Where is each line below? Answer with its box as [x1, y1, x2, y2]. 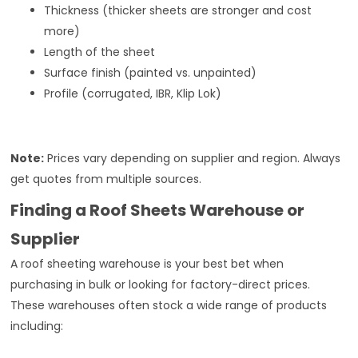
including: [10, 317, 64, 334]
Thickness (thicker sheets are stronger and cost [44, 2, 312, 18]
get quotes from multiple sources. [10, 170, 202, 187]
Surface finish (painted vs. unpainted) [44, 64, 257, 81]
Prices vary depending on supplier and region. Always [44, 149, 341, 166]
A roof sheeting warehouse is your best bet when [10, 255, 284, 272]
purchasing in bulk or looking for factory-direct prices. [10, 276, 311, 292]
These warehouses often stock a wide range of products [10, 296, 328, 313]
